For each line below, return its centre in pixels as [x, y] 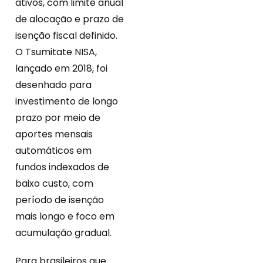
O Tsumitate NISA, [56, 52]
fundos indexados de [62, 167]
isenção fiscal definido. [66, 36]
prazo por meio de [58, 118]
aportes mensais [54, 134]
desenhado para [53, 85]
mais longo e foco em [65, 217]
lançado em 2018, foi [61, 69]
